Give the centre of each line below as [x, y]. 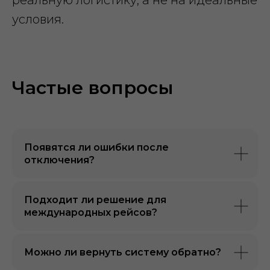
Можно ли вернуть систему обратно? [123, 252]
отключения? [59, 160]
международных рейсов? [91, 212]
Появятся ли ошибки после [96, 147]
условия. [38, 19]
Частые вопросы [93, 88]
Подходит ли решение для [95, 200]
